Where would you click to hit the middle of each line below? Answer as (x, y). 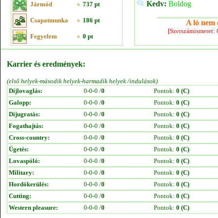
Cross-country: (29, 137)
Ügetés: (19, 149)
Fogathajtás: (26, 126)
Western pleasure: (33, 208)
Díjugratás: (24, 114)
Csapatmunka (49, 20)
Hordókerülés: (29, 184)
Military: (21, 173)
